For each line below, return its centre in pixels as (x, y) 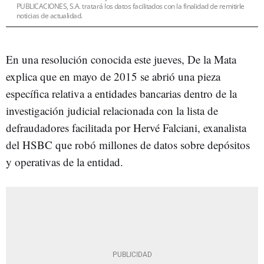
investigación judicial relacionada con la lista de (112, 110)
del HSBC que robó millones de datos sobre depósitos (128, 145)
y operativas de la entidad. (65, 162)
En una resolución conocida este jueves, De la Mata (121, 59)
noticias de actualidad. (49, 16)
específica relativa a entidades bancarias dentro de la (121, 93)
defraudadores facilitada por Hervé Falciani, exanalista (126, 128)
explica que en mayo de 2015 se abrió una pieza (113, 76)
